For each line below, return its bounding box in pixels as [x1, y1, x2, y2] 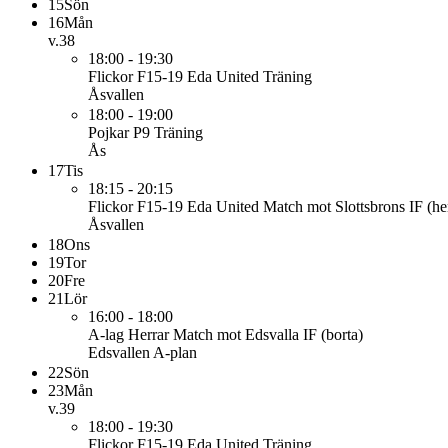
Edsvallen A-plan [88, 344, 197, 361]
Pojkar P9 [88, 124, 150, 141]
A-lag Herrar [88, 326, 169, 343]
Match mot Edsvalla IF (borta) [173, 326, 363, 343]
